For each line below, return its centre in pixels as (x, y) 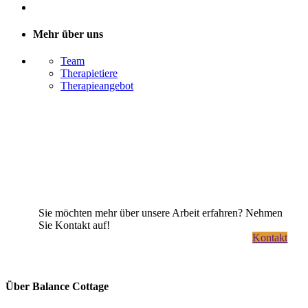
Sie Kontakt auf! (74, 225)
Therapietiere (89, 74)
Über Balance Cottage (57, 286)
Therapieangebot (97, 86)
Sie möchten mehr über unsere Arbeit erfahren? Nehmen (160, 213)
